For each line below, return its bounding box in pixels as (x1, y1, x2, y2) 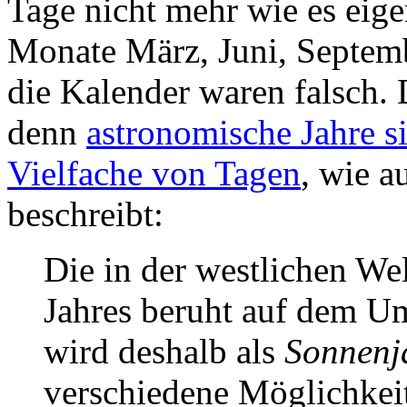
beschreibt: (7, 194, 164, 233)
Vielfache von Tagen (7, 153, 301, 193)
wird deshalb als (44, 331, 284, 371)
